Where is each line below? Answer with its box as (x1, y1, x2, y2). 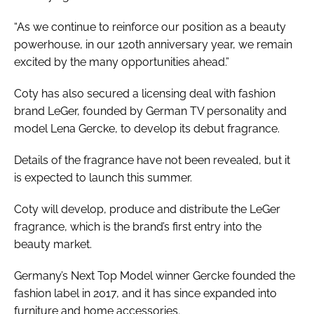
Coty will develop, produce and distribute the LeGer (14, 202, 280, 216)
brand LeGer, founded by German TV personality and (14, 104, 287, 118)
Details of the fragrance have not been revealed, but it (14, 153, 290, 167)
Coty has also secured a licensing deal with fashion (14, 86, 275, 100)
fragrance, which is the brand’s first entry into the (14, 219, 261, 233)
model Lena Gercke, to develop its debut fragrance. (14, 121, 280, 135)
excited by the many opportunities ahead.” (14, 55, 229, 69)
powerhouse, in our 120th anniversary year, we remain (14, 37, 292, 51)
